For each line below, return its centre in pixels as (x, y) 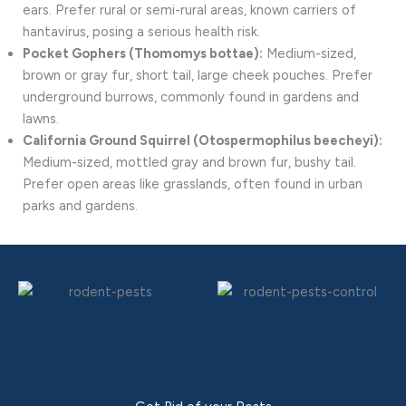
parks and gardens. (80, 205)
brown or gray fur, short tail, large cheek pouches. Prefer (198, 75)
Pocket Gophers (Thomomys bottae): (143, 53)
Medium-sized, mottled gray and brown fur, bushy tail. (189, 162)
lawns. (41, 118)
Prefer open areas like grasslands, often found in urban (193, 184)
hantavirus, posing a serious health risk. (141, 31)
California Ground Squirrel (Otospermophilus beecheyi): (203, 140)
